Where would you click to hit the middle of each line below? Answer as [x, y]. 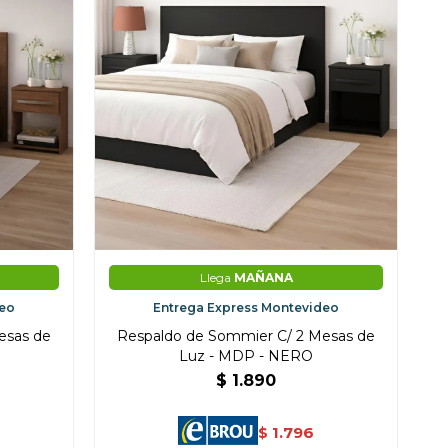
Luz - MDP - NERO [246, 356]
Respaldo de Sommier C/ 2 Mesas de [246, 336]
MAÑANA [263, 278]
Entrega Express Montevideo [246, 308]
